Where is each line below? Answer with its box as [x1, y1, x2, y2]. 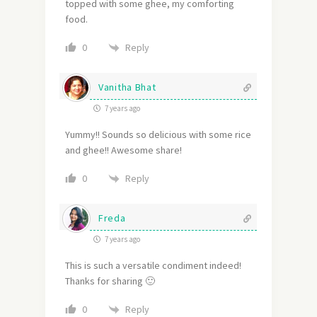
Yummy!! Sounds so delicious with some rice [65, 128, 251, 142]
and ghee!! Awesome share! [65, 144, 182, 157]
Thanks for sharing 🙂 [65, 275, 155, 288]
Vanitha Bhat [98, 81, 156, 94]
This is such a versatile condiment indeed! [65, 259, 241, 272]
